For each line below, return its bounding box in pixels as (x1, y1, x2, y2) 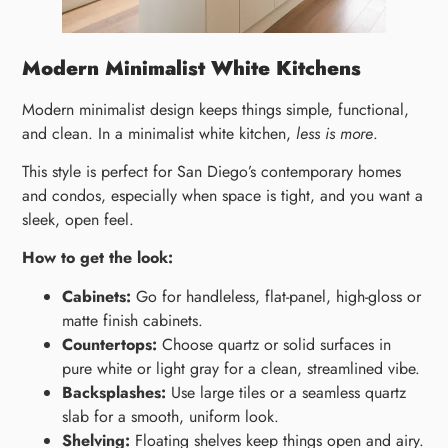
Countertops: (62, 332, 158, 356)
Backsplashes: (62, 380, 167, 404)
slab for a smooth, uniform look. (62, 404, 280, 428)
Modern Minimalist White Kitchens (22, 53, 362, 83)
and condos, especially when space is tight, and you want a (22, 184, 424, 208)
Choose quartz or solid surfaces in (157, 332, 392, 356)
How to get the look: (22, 246, 174, 270)
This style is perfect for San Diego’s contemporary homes (22, 160, 402, 184)
